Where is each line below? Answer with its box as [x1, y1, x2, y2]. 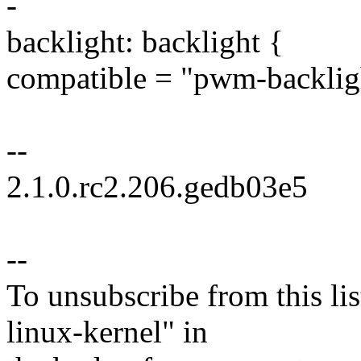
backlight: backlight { [6, 24, 284, 60]
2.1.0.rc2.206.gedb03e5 [6, 169, 308, 205]
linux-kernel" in [6, 314, 208, 350]
